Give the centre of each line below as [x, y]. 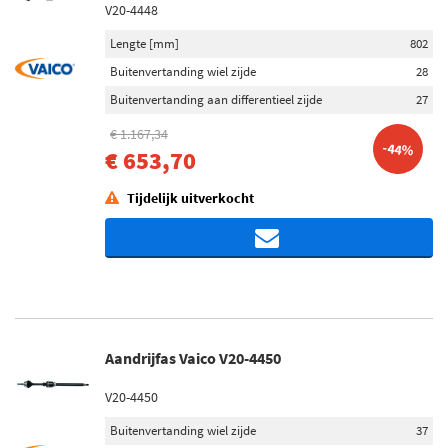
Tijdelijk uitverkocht [190, 198]
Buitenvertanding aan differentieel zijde [216, 99]
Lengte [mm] [144, 43]
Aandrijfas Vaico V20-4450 [193, 358]
